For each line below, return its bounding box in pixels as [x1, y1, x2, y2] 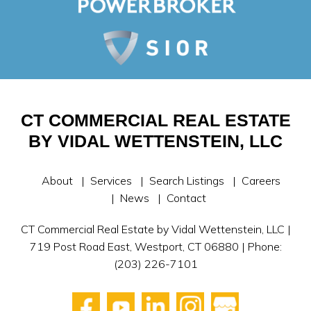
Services [90, 174, 132, 187]
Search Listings [149, 174, 224, 187]
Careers [242, 174, 280, 187]
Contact [166, 191, 206, 205]
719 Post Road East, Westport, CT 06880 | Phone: [29, 239, 282, 253]
